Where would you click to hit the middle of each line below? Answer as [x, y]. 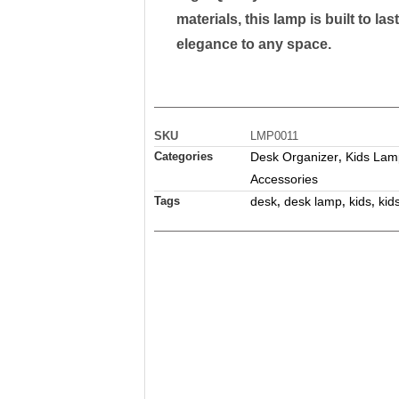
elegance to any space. [254, 44]
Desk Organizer [294, 157]
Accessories [284, 179]
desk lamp [313, 201]
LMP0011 [274, 136]
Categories [183, 156]
